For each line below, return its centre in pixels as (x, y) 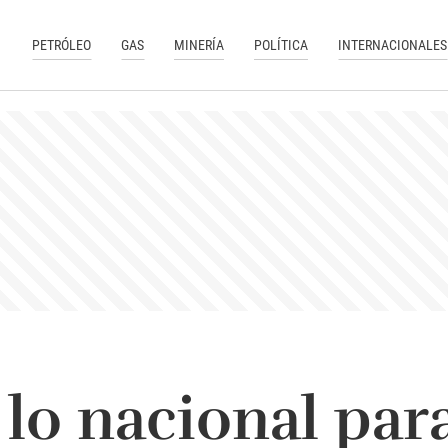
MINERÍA (199, 44)
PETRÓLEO (62, 44)
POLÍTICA (281, 44)
